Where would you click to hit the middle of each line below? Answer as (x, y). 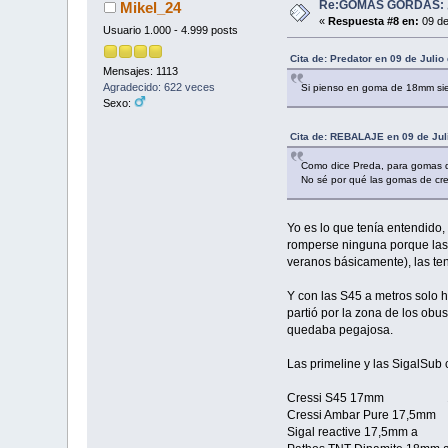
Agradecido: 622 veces (159, 86)
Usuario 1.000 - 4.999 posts (171, 30)
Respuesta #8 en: (374, 21)
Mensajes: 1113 (141, 70)
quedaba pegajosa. (339, 330)
